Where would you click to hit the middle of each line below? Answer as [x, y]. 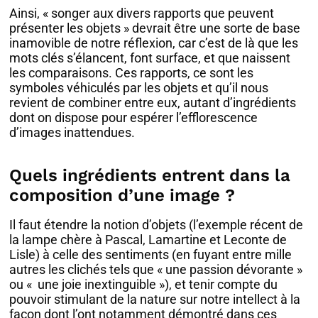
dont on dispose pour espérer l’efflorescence [134, 118]
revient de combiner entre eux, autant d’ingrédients [153, 103]
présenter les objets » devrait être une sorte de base [155, 28]
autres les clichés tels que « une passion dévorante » [156, 270]
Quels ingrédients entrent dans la [150, 176]
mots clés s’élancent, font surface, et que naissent [150, 58]
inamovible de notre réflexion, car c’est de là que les [154, 43]
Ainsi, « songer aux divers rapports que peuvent [142, 13]
